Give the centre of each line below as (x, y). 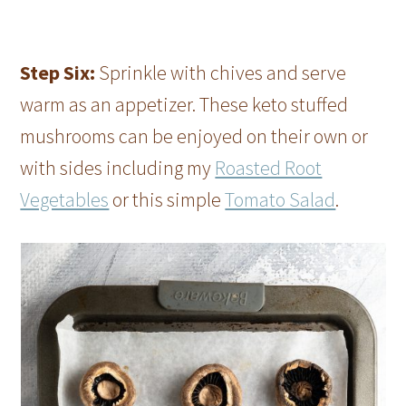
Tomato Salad (280, 199)
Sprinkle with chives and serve (221, 72)
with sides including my (118, 167)
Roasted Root (269, 167)
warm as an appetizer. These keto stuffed (184, 104)
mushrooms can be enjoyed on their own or (194, 135)
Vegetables (65, 199)
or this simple (167, 199)
